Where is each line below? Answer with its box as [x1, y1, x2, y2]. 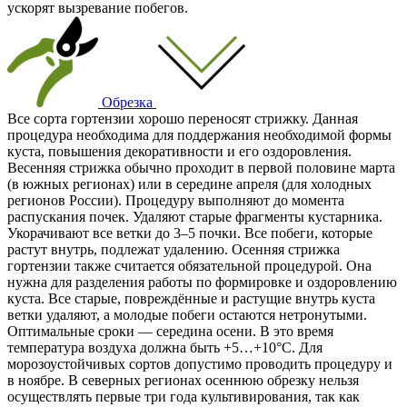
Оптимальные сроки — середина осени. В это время [7, 323, 333, 339]
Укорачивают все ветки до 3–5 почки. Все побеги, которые [7, 224, 372, 241]
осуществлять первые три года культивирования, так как [7, 388, 360, 404]
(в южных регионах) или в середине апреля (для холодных [7, 175, 372, 192]
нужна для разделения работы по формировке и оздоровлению [7, 273, 397, 290]
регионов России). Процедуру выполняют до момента [7, 192, 344, 208]
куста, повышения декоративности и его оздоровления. [7, 143, 352, 159]
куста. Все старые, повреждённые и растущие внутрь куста [7, 290, 375, 306]
